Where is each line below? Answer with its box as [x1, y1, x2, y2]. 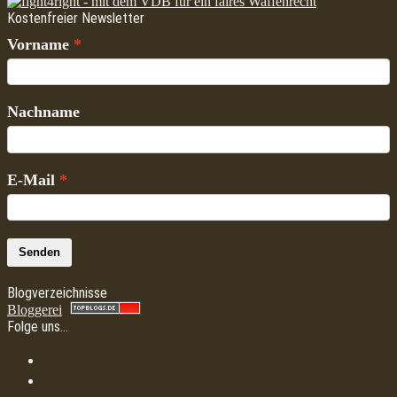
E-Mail [7, 170, 55, 189]
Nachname [7, 103, 80, 121]
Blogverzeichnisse [7, 284, 107, 301]
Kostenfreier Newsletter [7, 10, 144, 27]
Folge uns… [7, 317, 68, 335]
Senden [19, 245, 60, 259]
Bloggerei [7, 301, 62, 317]
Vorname [7, 35, 69, 53]
